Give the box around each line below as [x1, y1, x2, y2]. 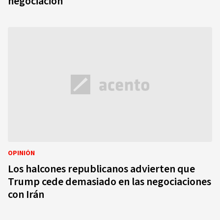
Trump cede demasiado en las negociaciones [8, 174, 211, 190]
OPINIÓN [8, 148, 35, 158]
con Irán [8, 187, 44, 202]
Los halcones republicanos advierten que [8, 161, 195, 177]
